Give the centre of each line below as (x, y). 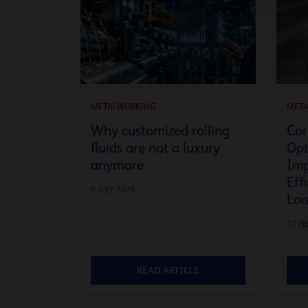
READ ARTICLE (168, 270)
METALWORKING (123, 106)
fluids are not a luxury (155, 147)
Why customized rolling (160, 130)
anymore (117, 165)
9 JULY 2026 (113, 189)
